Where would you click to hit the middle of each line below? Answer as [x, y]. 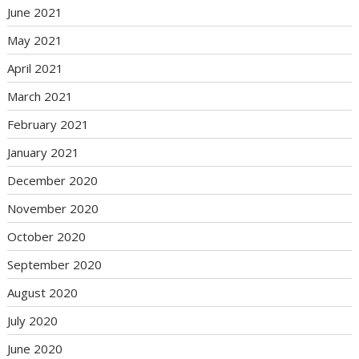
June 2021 [35, 12]
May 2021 [35, 40]
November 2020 [53, 209]
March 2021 [40, 97]
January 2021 [44, 153]
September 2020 [55, 265]
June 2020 [35, 349]
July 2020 [33, 321]
